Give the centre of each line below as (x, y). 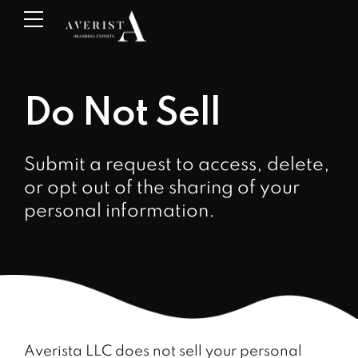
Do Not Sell (122, 114)
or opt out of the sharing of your (162, 188)
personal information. (119, 211)
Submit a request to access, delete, (177, 165)
